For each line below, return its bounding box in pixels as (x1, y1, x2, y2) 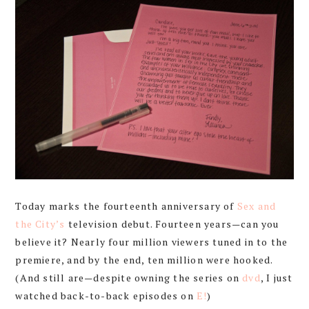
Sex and (237, 199, 277, 212)
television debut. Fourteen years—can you (65, 217, 279, 230)
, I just (260, 270, 293, 284)
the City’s (15, 217, 66, 230)
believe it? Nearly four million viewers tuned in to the (15, 235, 288, 248)
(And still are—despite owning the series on (15, 270, 243, 284)
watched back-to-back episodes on (15, 288, 197, 302)
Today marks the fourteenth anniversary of (15, 199, 237, 212)
